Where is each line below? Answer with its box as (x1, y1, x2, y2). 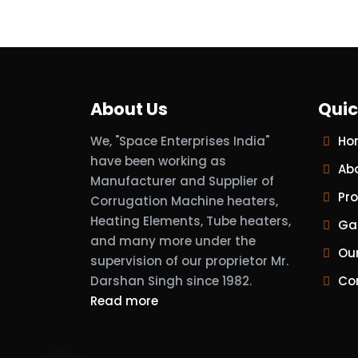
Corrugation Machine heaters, (90, 193, 279, 209)
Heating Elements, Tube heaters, (90, 213, 292, 229)
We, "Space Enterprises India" (90, 133, 270, 149)
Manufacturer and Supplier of (90, 173, 275, 189)
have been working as (90, 153, 227, 169)
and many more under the (90, 233, 257, 249)
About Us (90, 97, 169, 121)
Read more (90, 292, 159, 309)
